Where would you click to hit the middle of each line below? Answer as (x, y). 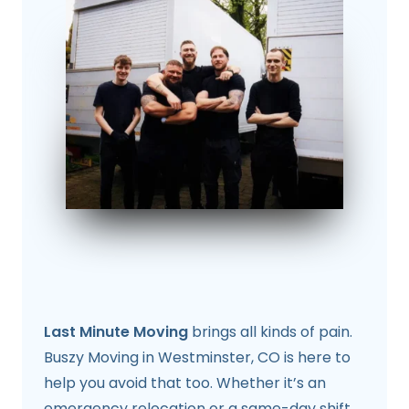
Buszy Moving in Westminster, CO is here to (197, 358)
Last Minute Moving (116, 332)
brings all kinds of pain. (270, 332)
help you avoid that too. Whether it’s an (185, 383)
